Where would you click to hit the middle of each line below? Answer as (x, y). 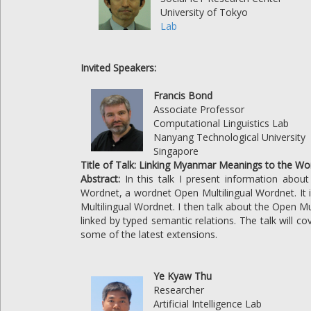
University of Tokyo (204, 12)
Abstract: (100, 179)
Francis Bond (183, 95)
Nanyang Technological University (229, 137)
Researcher (179, 290)
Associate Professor (199, 109)
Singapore (176, 151)
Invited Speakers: (118, 68)
